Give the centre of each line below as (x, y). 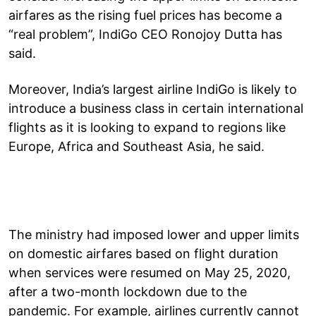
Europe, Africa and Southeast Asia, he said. (136, 146)
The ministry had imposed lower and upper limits (154, 234)
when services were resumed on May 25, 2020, (150, 272)
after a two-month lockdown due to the (128, 291)
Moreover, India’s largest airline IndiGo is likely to (153, 89)
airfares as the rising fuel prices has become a (145, 15)
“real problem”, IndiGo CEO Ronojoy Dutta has (145, 34)
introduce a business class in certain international (156, 108)
